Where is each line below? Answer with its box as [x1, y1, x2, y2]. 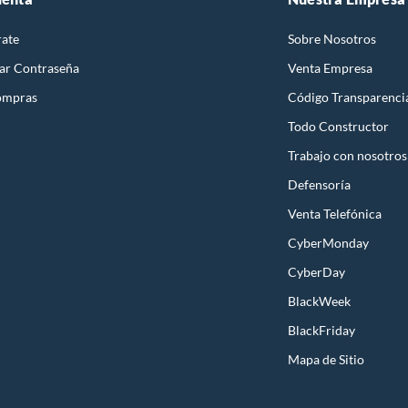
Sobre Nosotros [288, 30, 376, 46]
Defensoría [288, 176, 351, 192]
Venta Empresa [288, 59, 372, 76]
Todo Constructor [288, 117, 389, 134]
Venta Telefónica [288, 205, 382, 221]
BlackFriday [288, 321, 355, 338]
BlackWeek [288, 292, 351, 309]
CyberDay [288, 263, 345, 280]
